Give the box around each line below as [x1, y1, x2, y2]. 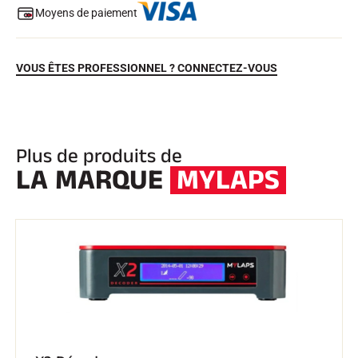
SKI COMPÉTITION [125, 100, 245, 123]
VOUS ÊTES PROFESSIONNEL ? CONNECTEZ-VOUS [16, 62, 277, 74]
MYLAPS [177, 160, 280, 201]
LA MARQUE [16, 160, 170, 201]
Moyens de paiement [35, 6, 137, 19]
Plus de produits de [16, 142, 182, 170]
